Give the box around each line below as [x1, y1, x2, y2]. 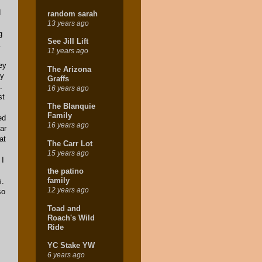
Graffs [47, 74, 69, 83]
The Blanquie [47, 102, 95, 111]
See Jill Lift [47, 37, 88, 46]
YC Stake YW [47, 241, 95, 250]
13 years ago [47, 19, 89, 27]
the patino [47, 167, 84, 176]
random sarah [47, 9, 98, 18]
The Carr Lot [47, 139, 92, 148]
